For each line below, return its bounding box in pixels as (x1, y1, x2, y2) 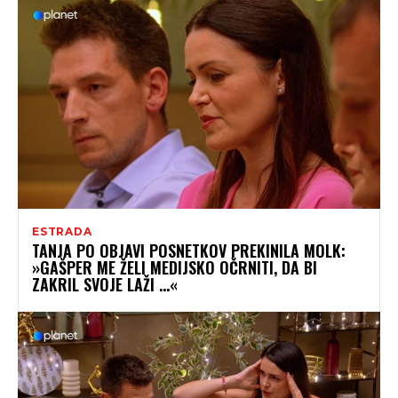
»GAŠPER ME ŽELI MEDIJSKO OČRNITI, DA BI (32, 256, 317, 280)
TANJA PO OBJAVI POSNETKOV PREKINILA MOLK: (32, 239, 346, 263)
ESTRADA (32, 225, 92, 239)
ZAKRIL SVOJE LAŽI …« (32, 273, 178, 297)
